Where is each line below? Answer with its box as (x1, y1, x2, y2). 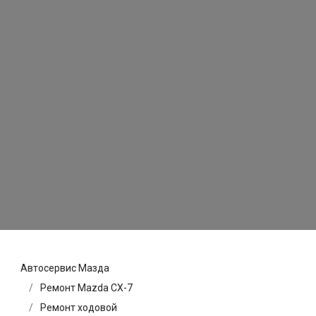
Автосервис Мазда (20, 262, 109, 274)
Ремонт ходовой (40, 302, 117, 314)
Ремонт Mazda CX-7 (40, 282, 133, 294)
